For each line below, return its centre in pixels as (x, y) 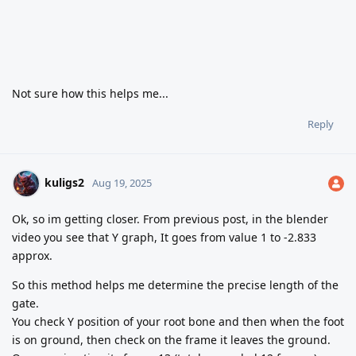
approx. (32, 255)
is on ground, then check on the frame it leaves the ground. (171, 339)
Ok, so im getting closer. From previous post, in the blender (170, 219)
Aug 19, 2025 (122, 182)
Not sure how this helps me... (90, 93)
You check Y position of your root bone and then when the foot (178, 321)
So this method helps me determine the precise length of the (175, 284)
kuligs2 (64, 182)
